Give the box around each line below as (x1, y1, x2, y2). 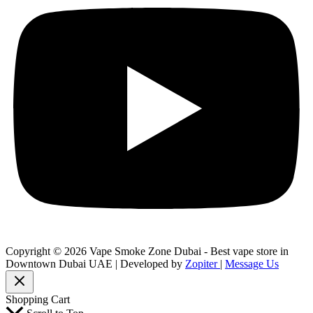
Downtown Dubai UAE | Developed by (6, 258, 185, 270)
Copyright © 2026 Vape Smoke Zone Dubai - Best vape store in (6, 245, 289, 258)
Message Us (225, 258, 279, 270)
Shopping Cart (6, 293, 70, 306)
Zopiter (185, 258, 220, 270)
